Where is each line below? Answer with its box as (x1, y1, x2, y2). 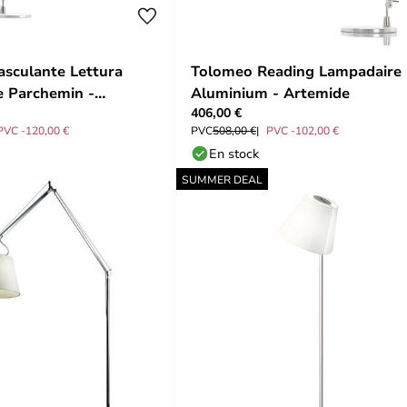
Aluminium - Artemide (191, 83, 350, 103)
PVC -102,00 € (266, 123, 339, 137)
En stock (209, 144, 259, 162)
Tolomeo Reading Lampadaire (191, 61, 402, 81)
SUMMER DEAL (182, 172, 263, 186)
